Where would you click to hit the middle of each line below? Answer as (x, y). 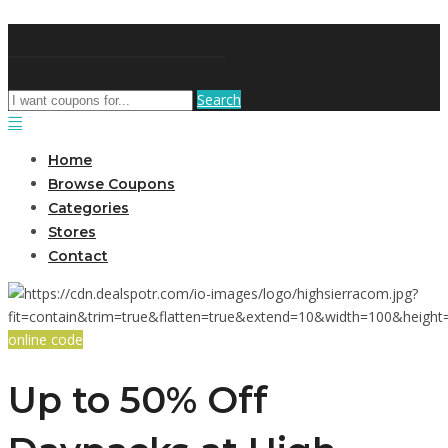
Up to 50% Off (138, 400)
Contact (78, 255)
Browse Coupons (111, 183)
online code (45, 339)
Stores (72, 231)
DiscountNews (116, 43)
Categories (88, 207)
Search (219, 99)
